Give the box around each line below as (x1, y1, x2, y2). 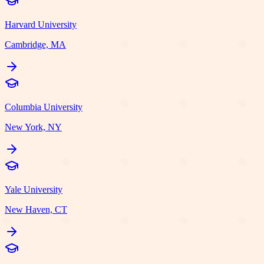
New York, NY (5, 121, 62, 132)
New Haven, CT (5, 204, 67, 214)
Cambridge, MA (5, 39, 66, 49)
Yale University (5, 184, 62, 194)
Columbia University (5, 101, 82, 112)
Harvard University (5, 19, 77, 29)
